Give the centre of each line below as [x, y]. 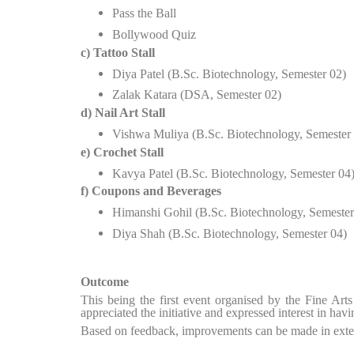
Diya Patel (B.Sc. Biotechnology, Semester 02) [229, 73]
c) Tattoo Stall [118, 52]
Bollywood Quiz [154, 34]
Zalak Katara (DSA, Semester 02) [197, 95]
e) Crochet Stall [122, 152]
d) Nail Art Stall [123, 113]
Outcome [105, 282]
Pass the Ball [144, 13]
